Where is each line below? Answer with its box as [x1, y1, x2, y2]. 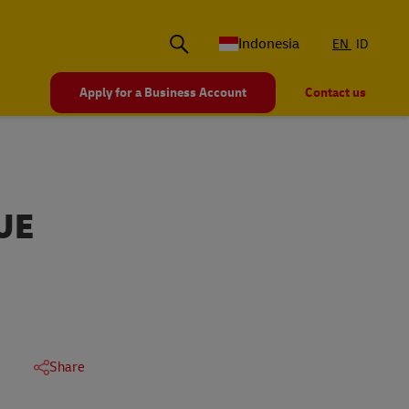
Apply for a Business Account [79, 85, 246, 101]
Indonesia [238, 35, 299, 54]
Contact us [305, 85, 366, 101]
